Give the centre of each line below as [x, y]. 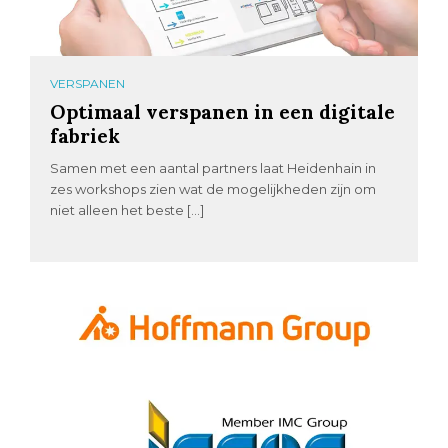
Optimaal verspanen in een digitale [223, 111]
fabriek [85, 135]
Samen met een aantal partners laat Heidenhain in [213, 168]
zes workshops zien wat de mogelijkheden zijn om [213, 189]
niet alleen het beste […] [127, 210]
